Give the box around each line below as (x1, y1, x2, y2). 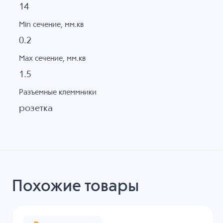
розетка (18, 104, 53, 113)
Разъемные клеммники (18, 89, 97, 97)
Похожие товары (11, 179, 139, 195)
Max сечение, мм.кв (18, 54, 86, 62)
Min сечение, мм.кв (18, 20, 84, 28)
